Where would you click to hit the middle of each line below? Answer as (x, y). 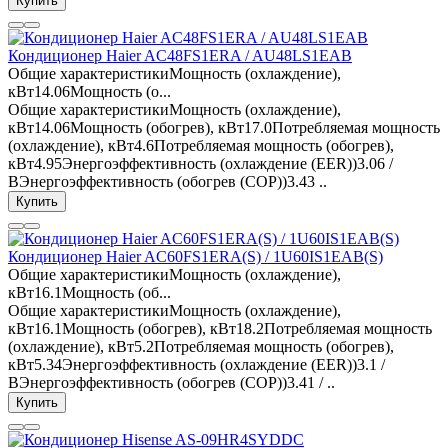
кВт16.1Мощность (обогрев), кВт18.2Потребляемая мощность (220, 329)
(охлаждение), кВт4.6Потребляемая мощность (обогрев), (201, 146)
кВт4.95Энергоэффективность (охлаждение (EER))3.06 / (200, 164)
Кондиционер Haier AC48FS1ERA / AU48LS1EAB (180, 56)
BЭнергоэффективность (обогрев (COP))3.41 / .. (171, 383)
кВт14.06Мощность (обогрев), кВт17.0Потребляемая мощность (224, 128)
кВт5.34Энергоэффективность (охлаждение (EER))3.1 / (196, 365)
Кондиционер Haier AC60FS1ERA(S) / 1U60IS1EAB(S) (195, 257)
